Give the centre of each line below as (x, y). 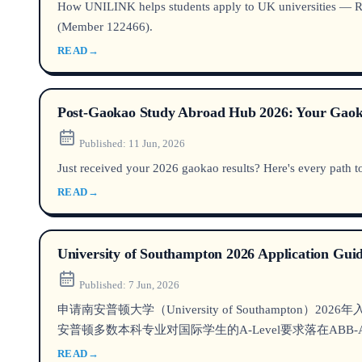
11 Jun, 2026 (156, 143)
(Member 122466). (105, 26)
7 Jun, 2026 (154, 284)
